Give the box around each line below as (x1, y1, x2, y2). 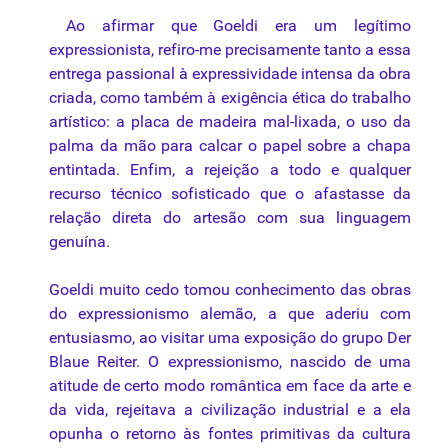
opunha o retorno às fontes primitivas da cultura (49, 424, 411, 444)
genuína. (49, 232, 110, 252)
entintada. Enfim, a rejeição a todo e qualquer (49, 160, 411, 180)
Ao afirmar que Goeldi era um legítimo (49, 16, 411, 36)
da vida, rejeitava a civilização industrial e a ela (49, 400, 411, 420)
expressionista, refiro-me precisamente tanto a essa (49, 40, 411, 60)
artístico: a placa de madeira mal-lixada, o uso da (49, 112, 411, 132)
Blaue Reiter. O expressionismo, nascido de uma (49, 352, 411, 372)
